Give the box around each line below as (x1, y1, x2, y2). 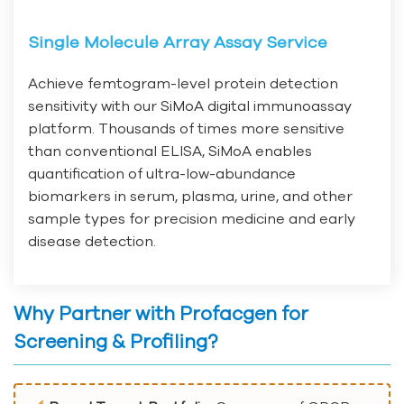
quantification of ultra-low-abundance (28, 165, 296, 182)
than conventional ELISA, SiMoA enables (28, 142, 312, 160)
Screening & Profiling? (14, 331, 217, 353)
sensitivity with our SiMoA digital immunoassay (28, 97, 352, 115)
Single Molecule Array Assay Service (28, 32, 327, 52)
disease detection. (28, 233, 156, 250)
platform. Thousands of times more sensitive (28, 120, 344, 137)
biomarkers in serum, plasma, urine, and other (28, 188, 353, 205)
